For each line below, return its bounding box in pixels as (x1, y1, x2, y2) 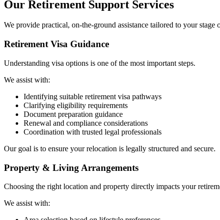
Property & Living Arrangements (4, 162, 138, 173)
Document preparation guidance (24, 110, 123, 118)
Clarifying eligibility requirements (24, 101, 128, 110)
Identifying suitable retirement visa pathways (24, 92, 162, 101)
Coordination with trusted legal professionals (24, 127, 162, 136)
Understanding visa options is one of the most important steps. (4, 58, 195, 67)
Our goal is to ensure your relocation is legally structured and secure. (4, 144, 216, 153)
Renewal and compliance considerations (24, 118, 148, 127)
